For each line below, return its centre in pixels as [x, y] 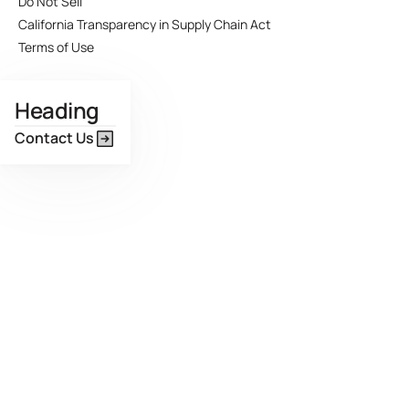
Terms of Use [56, 47]
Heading [57, 110]
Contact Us [54, 138]
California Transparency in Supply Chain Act [145, 24]
